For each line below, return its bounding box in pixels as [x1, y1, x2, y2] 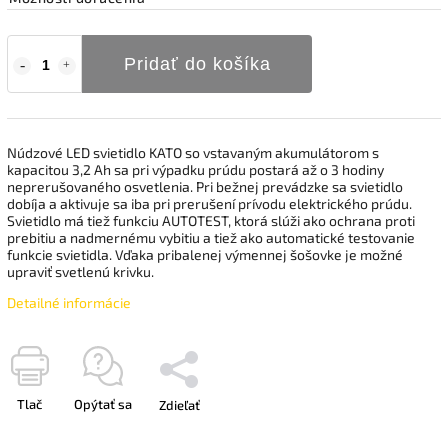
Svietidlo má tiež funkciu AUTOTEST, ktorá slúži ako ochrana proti [7, 211, 415, 229]
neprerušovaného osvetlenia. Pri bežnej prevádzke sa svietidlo [7, 177, 403, 195]
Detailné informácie [7, 293, 131, 311]
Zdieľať [158, 396, 200, 413]
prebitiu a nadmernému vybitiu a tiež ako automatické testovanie [7, 228, 415, 246]
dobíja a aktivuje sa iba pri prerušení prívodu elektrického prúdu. [7, 194, 412, 212]
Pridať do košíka [123, 53, 271, 74]
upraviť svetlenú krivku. [7, 262, 154, 280]
